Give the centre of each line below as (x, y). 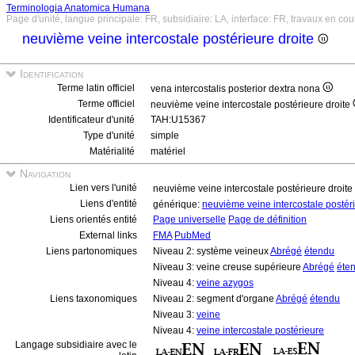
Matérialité (112, 151)
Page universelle (189, 219)
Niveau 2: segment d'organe (214, 299)
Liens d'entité (109, 204)
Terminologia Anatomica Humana (78, 8)
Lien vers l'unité (103, 188)
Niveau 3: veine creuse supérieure (228, 267)
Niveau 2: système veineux (212, 251)
